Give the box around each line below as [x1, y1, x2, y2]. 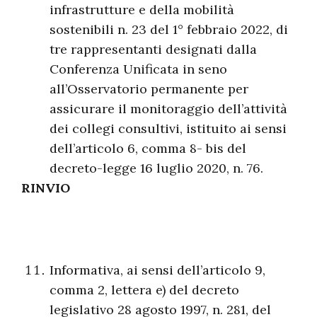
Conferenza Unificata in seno [50, 61, 227, 77]
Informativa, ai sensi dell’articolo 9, [50, 262, 265, 278]
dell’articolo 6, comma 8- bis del [50, 140, 246, 156]
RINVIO [21, 180, 70, 196]
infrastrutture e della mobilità [50, 1, 234, 18]
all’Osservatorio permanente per [50, 81, 248, 97]
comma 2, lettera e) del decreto [50, 282, 239, 298]
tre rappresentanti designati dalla [50, 41, 257, 57]
